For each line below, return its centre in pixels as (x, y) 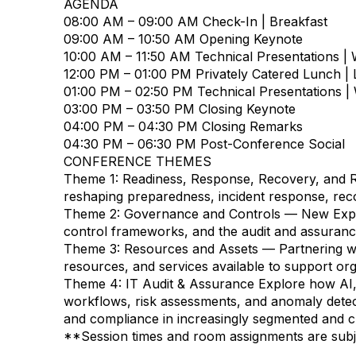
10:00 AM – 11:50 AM (127, 56)
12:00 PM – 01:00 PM (128, 74)
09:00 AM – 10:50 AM (130, 39)
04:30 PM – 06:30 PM (130, 144)
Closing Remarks (250, 126)
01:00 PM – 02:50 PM (128, 91)
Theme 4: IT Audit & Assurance (159, 284)
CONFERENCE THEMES (137, 161)
